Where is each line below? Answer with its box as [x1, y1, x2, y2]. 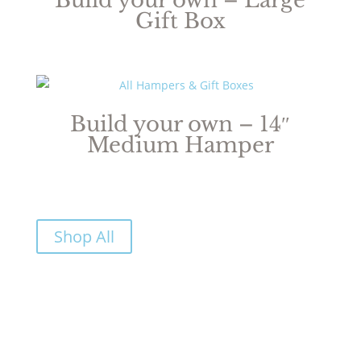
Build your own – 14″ [70, 110, 291, 137]
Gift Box [135, 7, 226, 34]
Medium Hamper [86, 131, 274, 158]
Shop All [53, 225, 114, 247]
